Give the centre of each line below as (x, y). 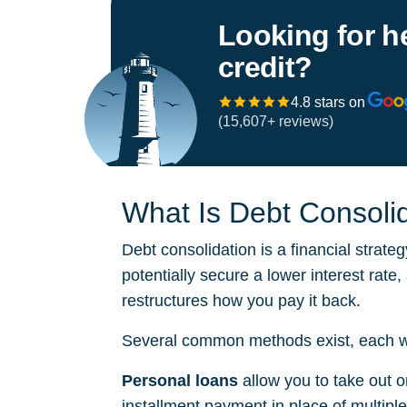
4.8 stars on (328, 102)
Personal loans (180, 381)
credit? (265, 67)
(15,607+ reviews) (276, 121)
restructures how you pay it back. (241, 301)
